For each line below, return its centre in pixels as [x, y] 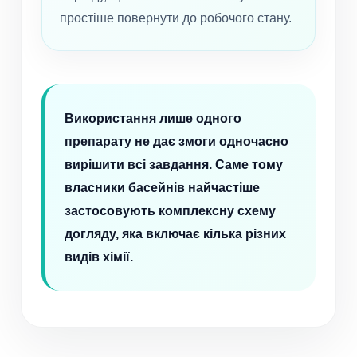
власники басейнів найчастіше [162, 188]
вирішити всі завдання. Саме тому [174, 165]
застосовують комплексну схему [170, 211]
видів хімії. [99, 257]
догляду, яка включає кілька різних [175, 234]
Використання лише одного [153, 119]
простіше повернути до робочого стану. [176, 18]
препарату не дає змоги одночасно [177, 142]
